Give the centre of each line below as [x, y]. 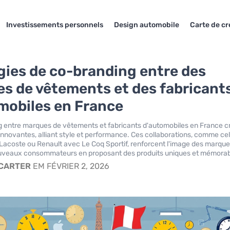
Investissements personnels [55, 25]
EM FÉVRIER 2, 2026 [70, 166]
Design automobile [147, 25]
